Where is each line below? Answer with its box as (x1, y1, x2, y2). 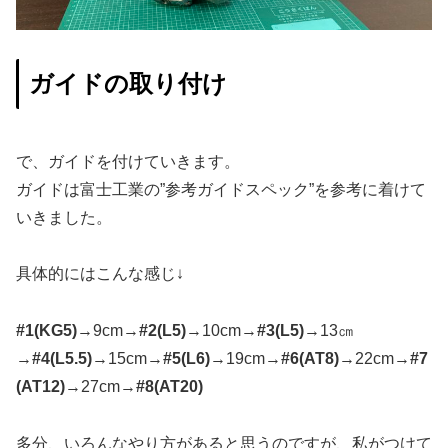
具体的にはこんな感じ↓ (16, 265, 184, 283)
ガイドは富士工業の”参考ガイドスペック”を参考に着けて (16, 180, 426, 198)
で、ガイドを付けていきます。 (16, 152, 240, 170)
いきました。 (16, 208, 112, 226)
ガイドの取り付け (29, 69, 227, 97)
